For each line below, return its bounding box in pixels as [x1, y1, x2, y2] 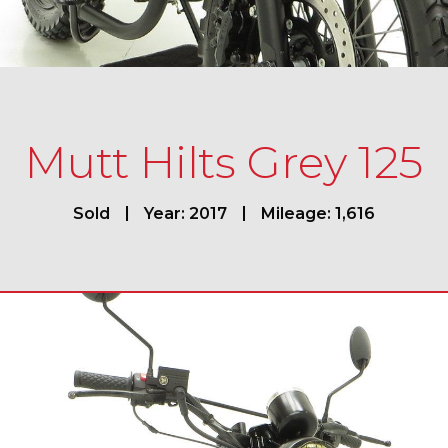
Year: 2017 [143, 204, 227, 223]
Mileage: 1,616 [260, 204, 375, 223]
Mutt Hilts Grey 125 [24, 135, 423, 189]
